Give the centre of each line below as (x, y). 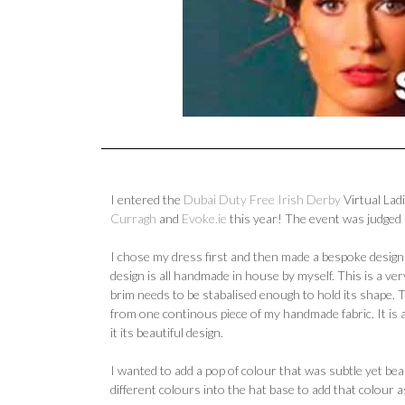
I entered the (147, 199)
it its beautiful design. (167, 332)
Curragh (133, 218)
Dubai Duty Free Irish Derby (262, 199)
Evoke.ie (204, 218)
